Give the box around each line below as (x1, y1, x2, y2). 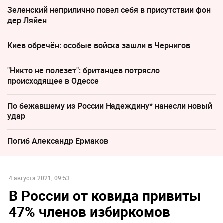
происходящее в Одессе (7, 75, 99, 87)
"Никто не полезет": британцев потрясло (7, 65, 160, 76)
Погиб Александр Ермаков (7, 135, 108, 147)
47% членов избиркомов (8, 201, 170, 221)
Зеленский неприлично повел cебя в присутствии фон (7, 4, 211, 16)
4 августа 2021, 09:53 (8, 173, 70, 182)
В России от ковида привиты (8, 185, 201, 205)
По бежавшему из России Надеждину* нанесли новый (7, 100, 212, 111)
